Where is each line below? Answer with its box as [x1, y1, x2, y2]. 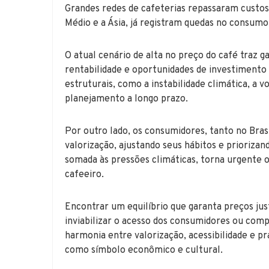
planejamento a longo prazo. [65, 92, 188, 105]
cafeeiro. [65, 168, 104, 181]
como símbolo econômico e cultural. [65, 244, 223, 256]
